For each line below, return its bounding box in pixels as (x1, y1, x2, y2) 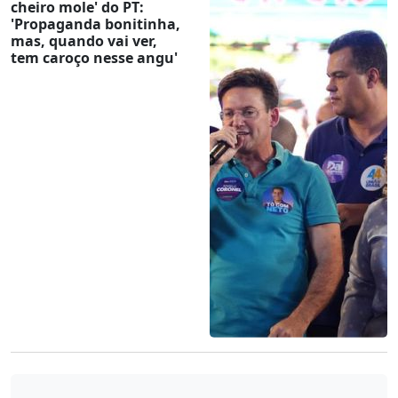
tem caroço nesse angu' (11, 47, 178, 68)
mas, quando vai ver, (11, 30, 157, 51)
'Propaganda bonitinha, (11, 13, 180, 34)
